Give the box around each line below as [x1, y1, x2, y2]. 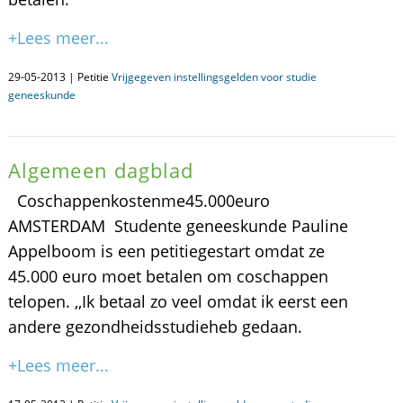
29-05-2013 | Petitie [7, 69, 112, 85]
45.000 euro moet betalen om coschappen [7, 265, 328, 287]
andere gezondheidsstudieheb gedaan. [7, 316, 302, 337]
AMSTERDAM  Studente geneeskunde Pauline [7, 215, 348, 237]
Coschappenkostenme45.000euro [7, 190, 279, 211]
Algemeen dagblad [7, 157, 194, 184]
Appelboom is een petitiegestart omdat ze [7, 240, 325, 262]
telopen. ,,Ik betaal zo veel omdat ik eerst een [7, 291, 348, 312]
